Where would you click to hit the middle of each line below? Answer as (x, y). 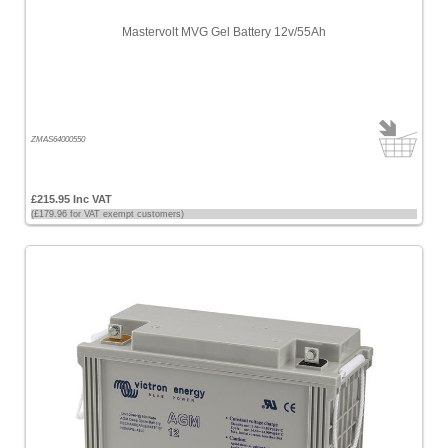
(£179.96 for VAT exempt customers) (107, 214)
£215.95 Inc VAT (71, 199)
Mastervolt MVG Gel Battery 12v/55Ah (224, 32)
